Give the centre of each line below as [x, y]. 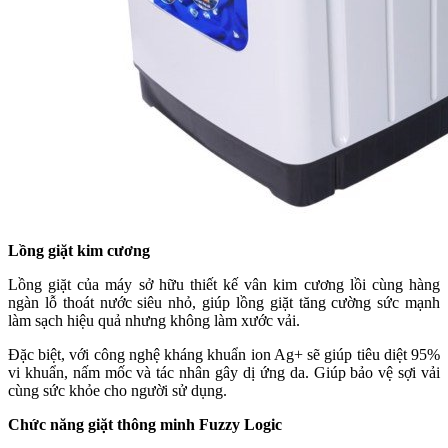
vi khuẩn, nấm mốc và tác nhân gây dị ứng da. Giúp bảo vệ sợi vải [224, 372]
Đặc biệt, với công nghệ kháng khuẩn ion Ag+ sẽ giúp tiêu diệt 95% [224, 354]
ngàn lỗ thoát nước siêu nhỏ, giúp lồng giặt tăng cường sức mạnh [224, 302]
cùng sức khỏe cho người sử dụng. [117, 390]
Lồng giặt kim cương [79, 250]
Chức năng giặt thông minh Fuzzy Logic [145, 424]
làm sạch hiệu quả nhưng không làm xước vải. [154, 320]
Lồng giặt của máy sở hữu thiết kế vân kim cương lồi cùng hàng [224, 284]
